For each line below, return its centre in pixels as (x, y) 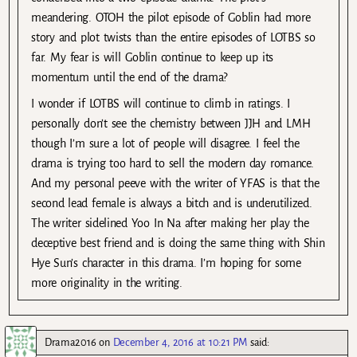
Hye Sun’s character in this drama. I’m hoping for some (166, 263)
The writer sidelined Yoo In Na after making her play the (170, 224)
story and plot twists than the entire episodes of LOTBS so (173, 38)
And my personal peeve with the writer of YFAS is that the (175, 184)
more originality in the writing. (107, 283)
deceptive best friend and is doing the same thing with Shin (178, 243)
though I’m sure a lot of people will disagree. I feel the (165, 144)
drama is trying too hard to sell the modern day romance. (173, 164)
